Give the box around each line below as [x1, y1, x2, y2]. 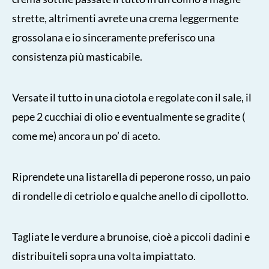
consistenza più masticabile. [12, 49, 142, 63]
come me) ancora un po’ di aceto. [12, 128, 160, 142]
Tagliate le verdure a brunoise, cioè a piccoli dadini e [12, 229, 250, 243]
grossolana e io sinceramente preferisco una [12, 30, 215, 44]
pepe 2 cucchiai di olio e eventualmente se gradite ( [12, 109, 245, 123]
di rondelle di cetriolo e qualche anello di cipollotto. [12, 189, 249, 202]
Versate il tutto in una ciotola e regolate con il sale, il [12, 90, 252, 104]
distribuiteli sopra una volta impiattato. [12, 249, 196, 262]
